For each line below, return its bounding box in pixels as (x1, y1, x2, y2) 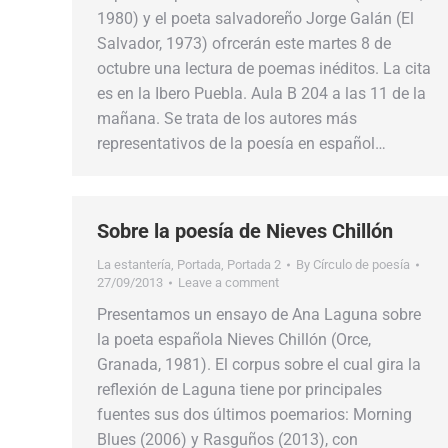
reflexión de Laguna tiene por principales (97, 380, 382, 399)
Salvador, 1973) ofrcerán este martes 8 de (97, 34, 391, 53)
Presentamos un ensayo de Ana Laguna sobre (97, 305, 421, 324)
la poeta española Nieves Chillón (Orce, (97, 330, 371, 349)
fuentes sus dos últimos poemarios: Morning (97, 405, 412, 424)
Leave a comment (178, 275, 279, 290)
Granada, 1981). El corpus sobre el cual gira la (97, 355, 421, 374)
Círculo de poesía (313, 257, 410, 272)
